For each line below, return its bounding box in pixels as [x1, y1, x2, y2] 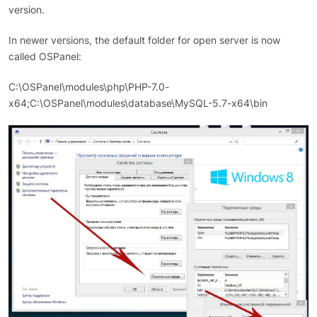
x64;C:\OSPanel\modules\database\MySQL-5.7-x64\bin [8, 97, 267, 109]
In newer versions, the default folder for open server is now [8, 34, 280, 46]
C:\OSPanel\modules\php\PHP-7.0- [8, 81, 169, 93]
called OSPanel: [8, 50, 81, 62]
